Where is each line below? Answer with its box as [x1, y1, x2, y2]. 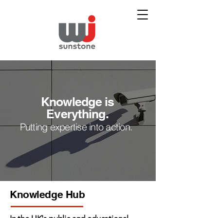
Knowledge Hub [10, 188, 85, 200]
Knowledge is [40, 94, 114, 109]
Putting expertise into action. [19, 121, 135, 133]
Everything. [46, 107, 109, 121]
